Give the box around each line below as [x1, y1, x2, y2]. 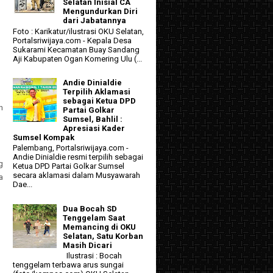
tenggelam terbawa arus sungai [13, 260, 124, 270]
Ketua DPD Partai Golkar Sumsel [13, 161, 124, 171]
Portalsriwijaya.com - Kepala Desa [13, 35, 132, 45]
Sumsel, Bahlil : [63, 114, 123, 124]
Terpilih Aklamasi [63, 87, 131, 96]
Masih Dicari [63, 240, 113, 250]
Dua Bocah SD [63, 204, 118, 213]
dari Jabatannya [63, 16, 127, 26]
